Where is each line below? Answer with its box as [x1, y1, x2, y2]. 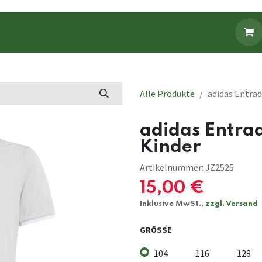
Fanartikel [122, 25, 166, 39]
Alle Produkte [140, 88, 195, 100]
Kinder [140, 138, 201, 157]
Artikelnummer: [140, 161, 205, 174]
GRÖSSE [140, 225, 167, 236]
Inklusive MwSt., [140, 200, 205, 208]
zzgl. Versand [205, 200, 258, 208]
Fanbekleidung [19, 25, 83, 39]
